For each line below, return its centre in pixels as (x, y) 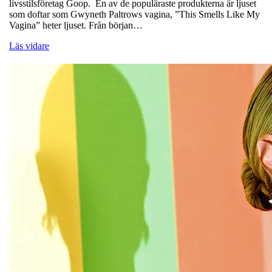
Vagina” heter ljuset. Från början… (76, 25)
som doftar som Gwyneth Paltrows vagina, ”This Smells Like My (134, 15)
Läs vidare (29, 46)
